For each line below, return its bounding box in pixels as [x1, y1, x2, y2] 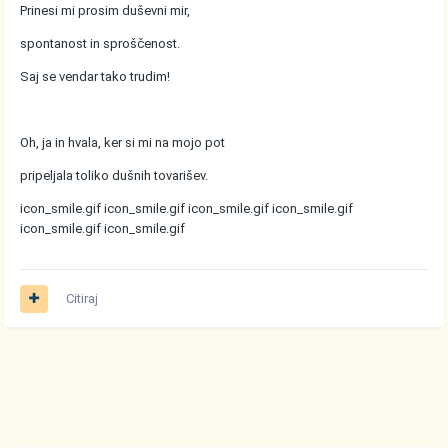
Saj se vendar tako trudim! [20, 69, 171, 85]
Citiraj [66, 291, 99, 307]
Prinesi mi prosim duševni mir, [20, 3, 191, 19]
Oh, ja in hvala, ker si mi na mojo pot [20, 135, 226, 151]
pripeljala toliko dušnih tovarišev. [20, 168, 209, 184]
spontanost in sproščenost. [20, 36, 181, 52]
